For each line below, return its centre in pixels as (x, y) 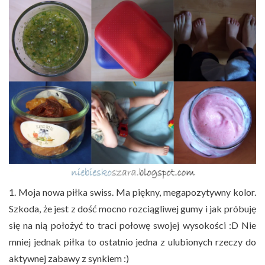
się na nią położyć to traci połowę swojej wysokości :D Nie (132, 225)
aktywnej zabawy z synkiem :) (69, 258)
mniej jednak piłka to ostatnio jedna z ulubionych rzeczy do (132, 241)
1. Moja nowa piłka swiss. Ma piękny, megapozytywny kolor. (132, 192)
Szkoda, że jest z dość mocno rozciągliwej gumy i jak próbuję (132, 208)
